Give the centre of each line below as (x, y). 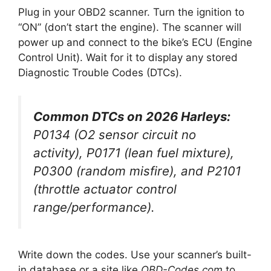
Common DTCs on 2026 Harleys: (132, 117)
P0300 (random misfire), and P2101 (137, 171)
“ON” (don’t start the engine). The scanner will (130, 27)
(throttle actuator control (105, 189)
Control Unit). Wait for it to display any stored (128, 57)
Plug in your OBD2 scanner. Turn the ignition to (131, 12)
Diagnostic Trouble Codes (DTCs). (100, 72)
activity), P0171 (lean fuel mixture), (134, 153)
